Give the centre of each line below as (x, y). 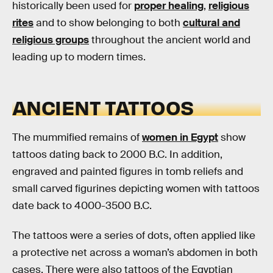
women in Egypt (180, 137)
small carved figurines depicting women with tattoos (136, 188)
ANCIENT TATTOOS (103, 107)
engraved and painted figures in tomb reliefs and (128, 171)
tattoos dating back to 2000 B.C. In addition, (117, 154)
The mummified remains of (77, 137)
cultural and (211, 23)
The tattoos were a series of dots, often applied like (134, 236)
